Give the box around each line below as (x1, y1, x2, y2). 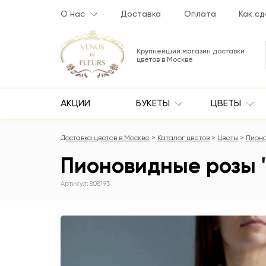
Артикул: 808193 (61, 180, 110, 188)
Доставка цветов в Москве (61, 134, 150, 142)
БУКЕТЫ (135, 97, 172, 109)
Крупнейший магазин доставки (137, 47, 245, 56)
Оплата (183, 9, 216, 18)
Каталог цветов (157, 134, 210, 142)
